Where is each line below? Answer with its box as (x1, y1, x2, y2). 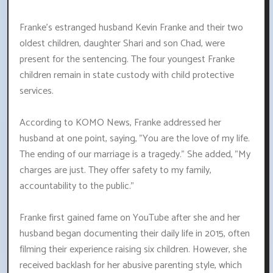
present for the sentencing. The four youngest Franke (19, 51, 235, 68)
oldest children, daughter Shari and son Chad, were (19, 35, 225, 52)
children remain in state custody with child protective (19, 67, 234, 84)
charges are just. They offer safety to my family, (19, 162, 211, 179)
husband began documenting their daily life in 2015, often (19, 225, 250, 243)
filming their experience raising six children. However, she (19, 241, 247, 258)
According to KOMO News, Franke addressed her (19, 115, 221, 132)
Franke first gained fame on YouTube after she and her (19, 210, 240, 227)
